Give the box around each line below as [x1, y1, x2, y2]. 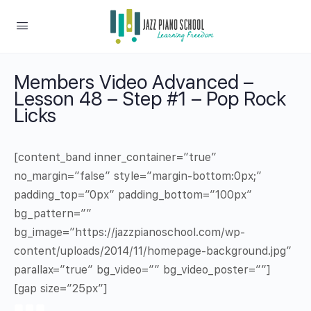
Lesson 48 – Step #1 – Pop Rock [14, 87, 286, 110]
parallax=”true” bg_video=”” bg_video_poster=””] [14, 263, 271, 276]
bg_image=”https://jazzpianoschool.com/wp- [14, 226, 245, 239]
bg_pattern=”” [14, 207, 92, 220]
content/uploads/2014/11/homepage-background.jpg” [14, 244, 292, 258]
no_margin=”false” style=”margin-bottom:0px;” [14, 169, 262, 183]
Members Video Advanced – [14, 70, 253, 94]
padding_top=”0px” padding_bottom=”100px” [14, 188, 252, 201]
